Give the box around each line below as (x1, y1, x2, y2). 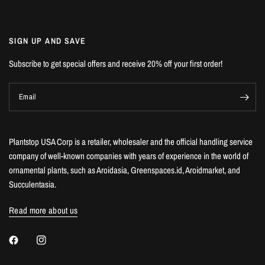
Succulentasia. (9, 178, 56, 191)
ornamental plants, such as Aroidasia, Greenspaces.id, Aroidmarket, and (9, 164, 241, 177)
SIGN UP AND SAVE (9, 35, 86, 47)
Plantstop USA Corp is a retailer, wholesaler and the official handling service (9, 135, 253, 148)
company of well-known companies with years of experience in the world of (9, 150, 249, 163)
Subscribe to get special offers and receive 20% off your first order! (9, 57, 223, 70)
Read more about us (9, 204, 78, 217)
